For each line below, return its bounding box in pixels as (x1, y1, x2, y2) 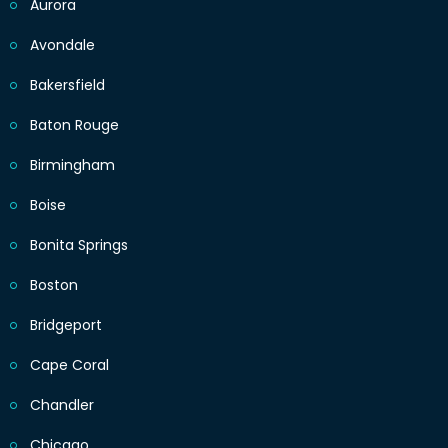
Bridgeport (30, 315, 102, 336)
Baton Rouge (30, 115, 119, 136)
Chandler (30, 395, 94, 416)
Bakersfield (30, 75, 105, 96)
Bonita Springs (30, 235, 128, 256)
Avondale (30, 35, 95, 56)
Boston (30, 275, 78, 296)
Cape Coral (30, 355, 109, 376)
